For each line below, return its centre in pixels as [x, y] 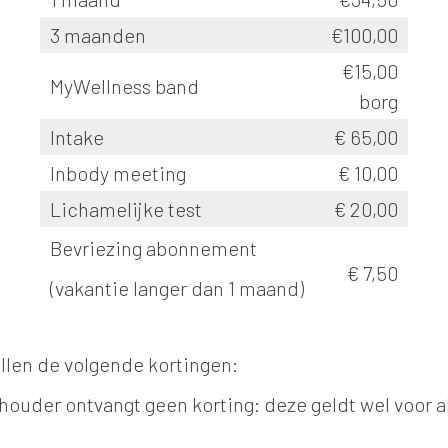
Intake [77, 137]
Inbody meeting [118, 173]
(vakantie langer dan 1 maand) [177, 288]
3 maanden [98, 35]
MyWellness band [126, 86]
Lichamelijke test [126, 209]
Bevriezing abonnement [153, 248]
